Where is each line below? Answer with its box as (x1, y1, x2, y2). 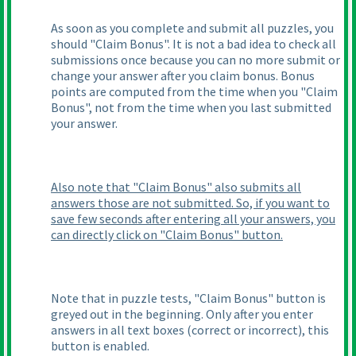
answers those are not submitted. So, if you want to (51, 195, 330, 211)
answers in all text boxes (51, 322, 187, 339)
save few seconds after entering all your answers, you (51, 211, 335, 227)
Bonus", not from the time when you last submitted (51, 99, 331, 116)
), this (298, 322, 329, 339)
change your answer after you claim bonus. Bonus (51, 68, 315, 84)
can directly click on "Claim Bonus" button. (51, 226, 283, 243)
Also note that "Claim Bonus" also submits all (51, 179, 301, 195)
